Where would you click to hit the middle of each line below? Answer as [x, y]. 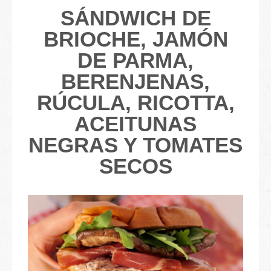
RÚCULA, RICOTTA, [135, 103]
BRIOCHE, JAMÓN [135, 39]
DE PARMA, [135, 60]
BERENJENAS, [135, 81]
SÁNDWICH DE [135, 18]
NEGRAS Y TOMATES [135, 145]
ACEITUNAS [135, 124]
